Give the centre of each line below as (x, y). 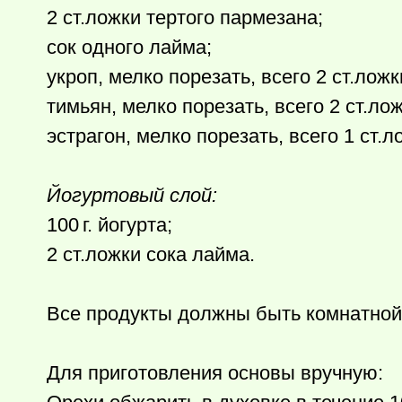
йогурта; (132, 225)
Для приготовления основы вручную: (215, 373)
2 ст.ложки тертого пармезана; (185, 17)
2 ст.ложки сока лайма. (151, 254)
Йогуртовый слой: (132, 195)
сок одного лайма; (129, 47)
